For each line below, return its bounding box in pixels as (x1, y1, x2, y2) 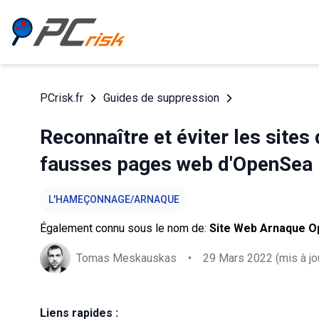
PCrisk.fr (40, 91, 83, 105)
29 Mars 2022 (203, 251, 273, 265)
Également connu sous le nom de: (40, 221, 209, 235)
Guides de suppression (103, 91, 219, 105)
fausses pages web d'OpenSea (40, 152, 313, 176)
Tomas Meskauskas (76, 251, 177, 265)
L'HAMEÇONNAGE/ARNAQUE (48, 194, 179, 205)
